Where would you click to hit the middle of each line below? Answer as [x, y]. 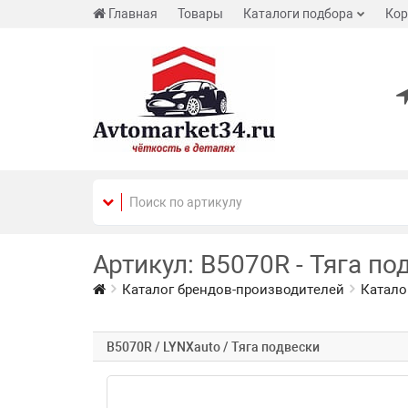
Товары [200, 14]
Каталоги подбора [298, 14]
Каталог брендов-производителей [233, 290]
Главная [133, 14]
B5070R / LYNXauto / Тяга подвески [213, 347]
